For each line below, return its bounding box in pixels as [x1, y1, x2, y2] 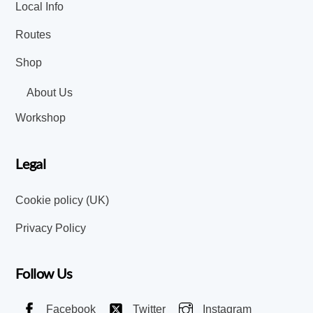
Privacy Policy [15, 221, 87, 234]
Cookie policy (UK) [15, 194, 110, 206]
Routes [15, 28, 52, 41]
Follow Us [15, 265, 73, 282]
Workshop [15, 112, 66, 124]
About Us [27, 86, 73, 99]
